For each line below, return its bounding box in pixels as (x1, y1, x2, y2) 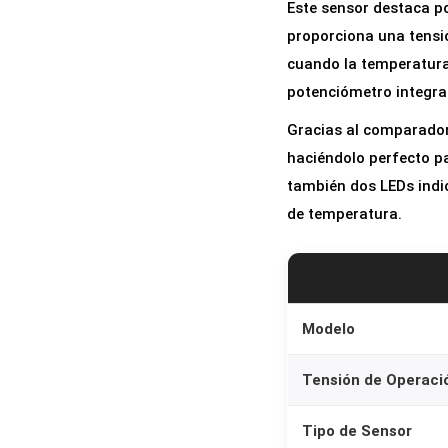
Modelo (302, 320, 355, 339)
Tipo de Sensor (302, 422, 412, 441)
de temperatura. (287, 205, 402, 224)
